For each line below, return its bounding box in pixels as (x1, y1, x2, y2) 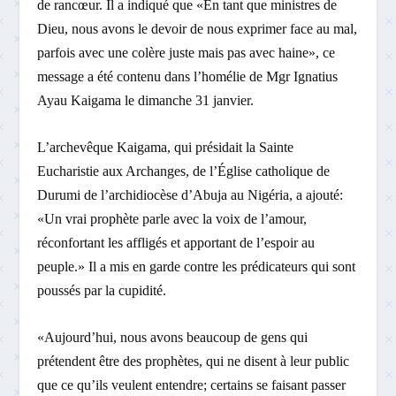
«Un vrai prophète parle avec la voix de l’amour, (37, 210, 308, 226)
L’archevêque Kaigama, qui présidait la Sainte (37, 139, 294, 155)
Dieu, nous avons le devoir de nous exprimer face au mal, (37, 21, 358, 37)
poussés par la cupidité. (37, 282, 167, 298)
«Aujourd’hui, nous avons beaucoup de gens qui (37, 329, 308, 345)
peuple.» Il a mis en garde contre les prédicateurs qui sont (37, 258, 356, 274)
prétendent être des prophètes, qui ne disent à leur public (37, 353, 350, 369)
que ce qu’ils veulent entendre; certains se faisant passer (37, 377, 346, 392)
